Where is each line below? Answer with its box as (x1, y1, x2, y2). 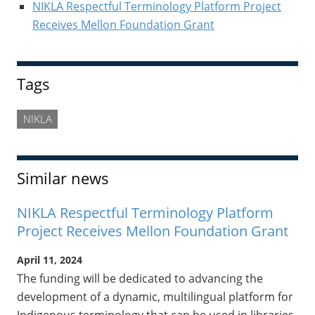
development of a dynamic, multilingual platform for (17, 289, 293, 305)
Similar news (17, 168, 109, 189)
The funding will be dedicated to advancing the (17, 271, 263, 287)
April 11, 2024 (17, 253, 82, 267)
